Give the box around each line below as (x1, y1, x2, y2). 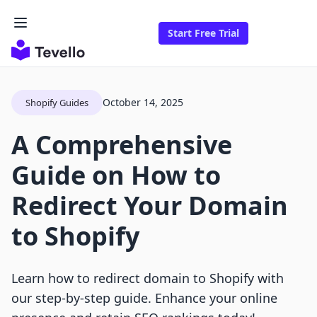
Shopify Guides (25, 96, 88, 110)
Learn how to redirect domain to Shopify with (11, 270, 284, 287)
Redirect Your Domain (11, 188, 288, 224)
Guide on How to (11, 158, 221, 193)
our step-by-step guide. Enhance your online (11, 289, 277, 307)
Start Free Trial (168, 26, 239, 40)
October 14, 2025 (103, 96, 183, 110)
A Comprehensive (11, 127, 232, 163)
